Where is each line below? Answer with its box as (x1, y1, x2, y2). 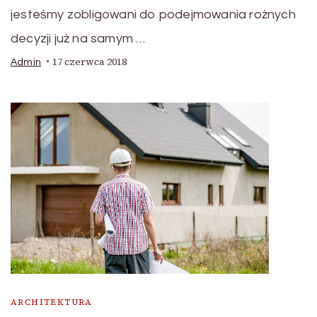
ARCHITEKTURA (11, 296, 93, 309)
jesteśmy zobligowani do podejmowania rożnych (11, 7, 296, 21)
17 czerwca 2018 (52, 54, 127, 69)
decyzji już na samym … (11, 31, 146, 45)
